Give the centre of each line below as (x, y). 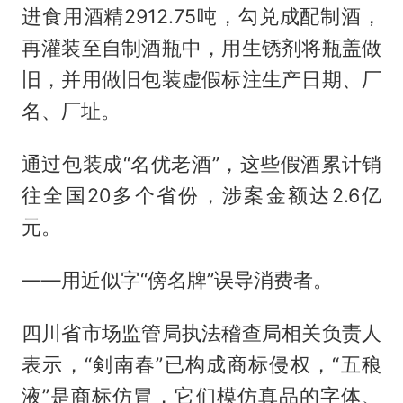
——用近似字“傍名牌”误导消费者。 (177, 279)
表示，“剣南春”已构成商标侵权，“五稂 (201, 364)
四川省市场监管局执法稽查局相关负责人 (201, 332)
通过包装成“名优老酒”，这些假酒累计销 (201, 163)
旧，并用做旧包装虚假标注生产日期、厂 (201, 79)
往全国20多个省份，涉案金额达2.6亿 (201, 195)
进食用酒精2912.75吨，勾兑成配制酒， (201, 16)
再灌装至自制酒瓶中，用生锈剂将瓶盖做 (201, 47)
